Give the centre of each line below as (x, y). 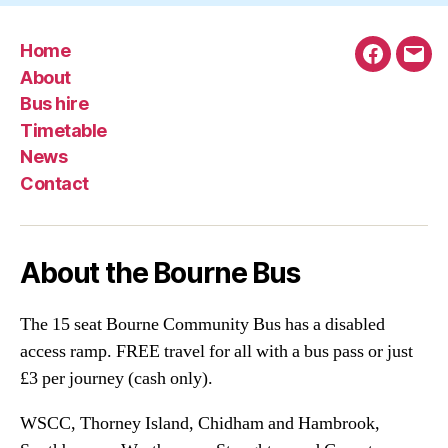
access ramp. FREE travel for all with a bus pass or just (216, 351)
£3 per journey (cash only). (116, 378)
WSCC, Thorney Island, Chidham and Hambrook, (200, 423)
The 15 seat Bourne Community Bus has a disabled (202, 324)
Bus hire (54, 104)
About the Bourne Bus (160, 272)
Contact (54, 183)
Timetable (63, 130)
